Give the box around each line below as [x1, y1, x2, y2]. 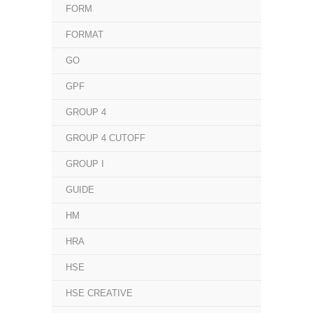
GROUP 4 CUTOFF [66, 133, 145, 143]
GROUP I [66, 159, 104, 169]
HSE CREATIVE [66, 288, 133, 298]
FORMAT [66, 29, 103, 40]
